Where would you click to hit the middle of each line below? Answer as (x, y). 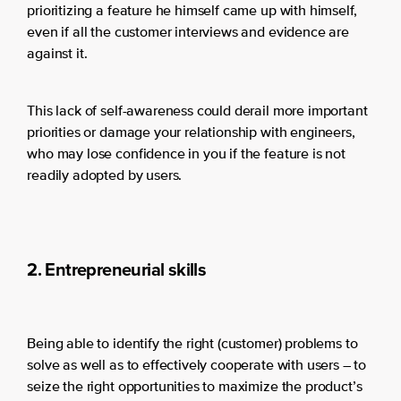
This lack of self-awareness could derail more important (197, 112)
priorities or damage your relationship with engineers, (191, 134)
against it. (57, 55)
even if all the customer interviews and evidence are (188, 34)
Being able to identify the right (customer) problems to (192, 345)
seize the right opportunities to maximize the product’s (195, 388)
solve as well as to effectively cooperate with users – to (197, 367)
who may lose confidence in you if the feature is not (186, 155)
